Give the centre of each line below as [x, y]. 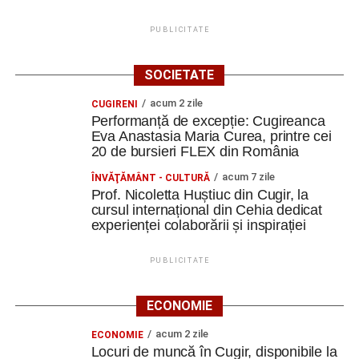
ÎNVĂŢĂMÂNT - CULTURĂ [150, 178]
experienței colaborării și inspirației [198, 225]
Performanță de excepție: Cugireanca [208, 121]
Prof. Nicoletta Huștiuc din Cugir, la [200, 195]
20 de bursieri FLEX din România [195, 151]
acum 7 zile [248, 177]
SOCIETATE [179, 75]
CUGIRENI [114, 104]
